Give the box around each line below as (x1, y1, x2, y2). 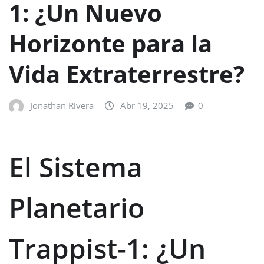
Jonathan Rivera (30, 99, 94, 111)
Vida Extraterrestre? (9, 57, 245, 90)
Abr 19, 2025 (120, 99, 174, 111)
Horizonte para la (9, 27, 212, 60)
